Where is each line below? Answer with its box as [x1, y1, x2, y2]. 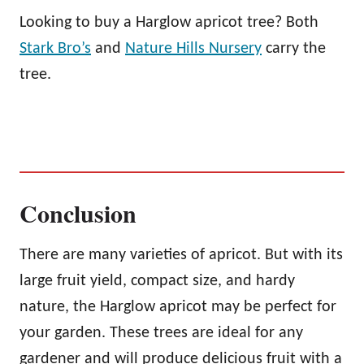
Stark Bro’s [19, 40, 91, 57]
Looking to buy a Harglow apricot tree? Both [19, 14, 318, 31]
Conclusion [19, 194, 136, 231]
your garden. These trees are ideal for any [19, 324, 303, 341]
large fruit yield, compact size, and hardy [19, 272, 295, 289]
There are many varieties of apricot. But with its [19, 246, 343, 263]
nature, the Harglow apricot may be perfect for [19, 298, 336, 315]
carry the [262, 40, 326, 57]
